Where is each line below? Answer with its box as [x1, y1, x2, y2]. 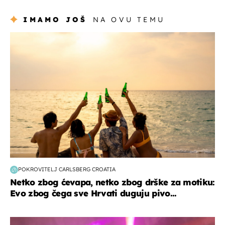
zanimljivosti [10, 32, 58, 42]
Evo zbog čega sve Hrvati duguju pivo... [10, 187, 177, 198]
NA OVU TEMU [92, 15, 165, 24]
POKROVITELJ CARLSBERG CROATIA [18, 166, 116, 173]
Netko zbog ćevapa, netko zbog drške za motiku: [10, 176, 215, 187]
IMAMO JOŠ [23, 15, 87, 24]
